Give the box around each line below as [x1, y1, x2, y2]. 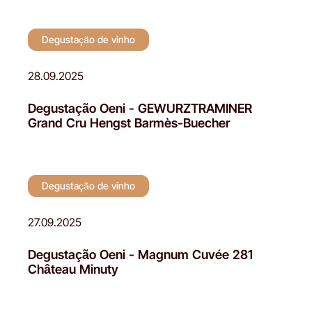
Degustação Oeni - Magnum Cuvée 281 [28, 247, 253, 262]
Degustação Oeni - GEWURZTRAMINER [28, 100, 252, 116]
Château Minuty [28, 261, 118, 276]
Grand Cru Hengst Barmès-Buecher [28, 115, 230, 130]
